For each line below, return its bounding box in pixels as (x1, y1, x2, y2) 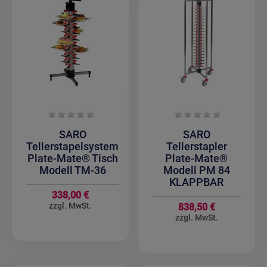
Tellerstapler (166, 140, 227, 153)
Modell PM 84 (163, 164, 230, 177)
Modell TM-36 (39, 164, 106, 177)
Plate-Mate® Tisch (27, 152, 118, 165)
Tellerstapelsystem (26, 140, 119, 153)
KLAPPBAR (169, 176, 224, 189)
